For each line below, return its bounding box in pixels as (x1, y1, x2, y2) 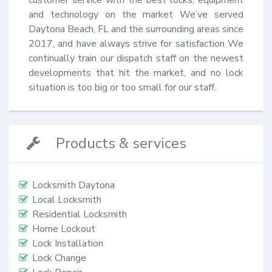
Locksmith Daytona (32, 178, 115, 192)
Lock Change (32, 251, 86, 265)
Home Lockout (32, 222, 95, 236)
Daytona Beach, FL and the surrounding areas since (29, 22, 243, 36)
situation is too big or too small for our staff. (29, 80, 216, 94)
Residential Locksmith (32, 207, 127, 221)
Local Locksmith (32, 192, 101, 206)
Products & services (56, 133, 187, 153)
